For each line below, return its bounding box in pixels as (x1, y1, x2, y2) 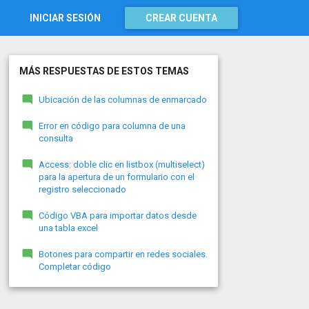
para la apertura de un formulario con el (38, 172, 195, 182)
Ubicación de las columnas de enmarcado (38, 94, 207, 105)
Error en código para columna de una (38, 121, 186, 131)
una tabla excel (38, 223, 98, 233)
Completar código (38, 261, 111, 272)
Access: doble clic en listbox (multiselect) (38, 159, 205, 170)
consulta (38, 133, 73, 143)
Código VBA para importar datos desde (38, 210, 197, 221)
